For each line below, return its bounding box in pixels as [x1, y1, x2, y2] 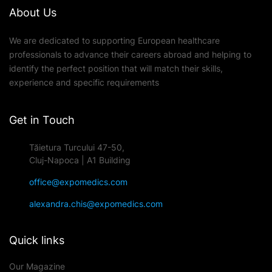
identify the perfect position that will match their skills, [9, 63, 223, 74]
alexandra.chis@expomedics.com [29, 199, 163, 209]
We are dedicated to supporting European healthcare [9, 35, 220, 46]
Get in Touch [9, 114, 75, 127]
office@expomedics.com [29, 177, 127, 188]
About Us [9, 6, 56, 19]
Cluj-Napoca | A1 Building [29, 155, 131, 166]
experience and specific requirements [9, 77, 159, 88]
